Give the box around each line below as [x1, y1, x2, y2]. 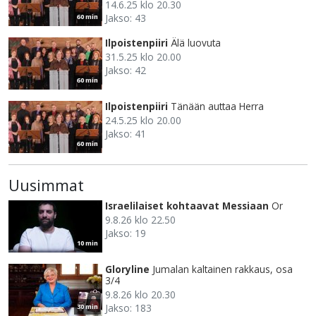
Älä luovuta [171, 36, 221, 50]
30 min [77, 302, 98, 312]
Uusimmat [8, 175, 84, 196]
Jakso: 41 [105, 127, 146, 141]
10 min [77, 238, 98, 248]
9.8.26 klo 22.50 [105, 213, 176, 227]
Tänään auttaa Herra [171, 99, 264, 114]
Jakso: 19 [105, 226, 146, 241]
